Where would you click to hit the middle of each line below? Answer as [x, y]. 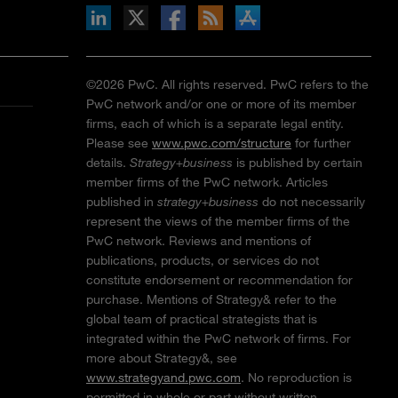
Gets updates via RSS [82, 13]
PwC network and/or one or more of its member [221, 104]
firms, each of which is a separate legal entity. [215, 123]
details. [108, 163]
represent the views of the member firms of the [218, 221]
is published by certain [298, 163]
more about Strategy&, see [162, 358]
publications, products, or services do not [203, 260]
